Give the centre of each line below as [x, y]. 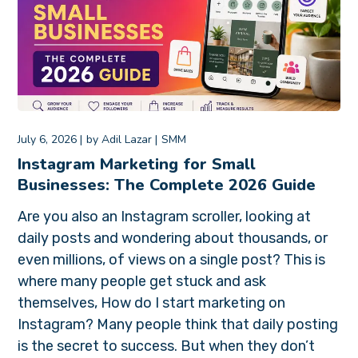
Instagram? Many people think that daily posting [178, 325]
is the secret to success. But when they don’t [167, 346]
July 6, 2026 [48, 140]
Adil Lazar [127, 140]
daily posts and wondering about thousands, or [173, 239]
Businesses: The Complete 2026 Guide [167, 185]
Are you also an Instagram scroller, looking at [165, 217]
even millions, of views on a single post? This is [172, 260]
